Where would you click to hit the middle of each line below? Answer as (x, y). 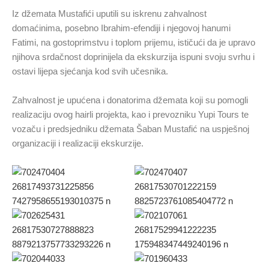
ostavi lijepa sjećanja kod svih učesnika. (90, 71)
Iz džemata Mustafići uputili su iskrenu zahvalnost (109, 14)
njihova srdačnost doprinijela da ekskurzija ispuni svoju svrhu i (133, 57)
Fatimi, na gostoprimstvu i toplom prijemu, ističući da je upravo (134, 42)
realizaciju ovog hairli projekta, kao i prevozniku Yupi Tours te (130, 114)
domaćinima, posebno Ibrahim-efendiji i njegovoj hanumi (121, 28)
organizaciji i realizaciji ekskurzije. (78, 143)
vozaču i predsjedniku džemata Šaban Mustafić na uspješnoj (131, 129)
